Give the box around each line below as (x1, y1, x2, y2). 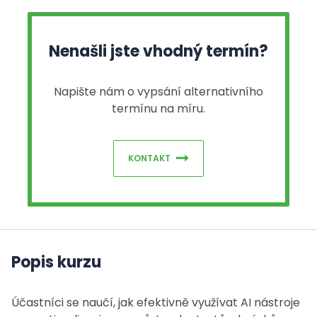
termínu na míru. (112, 100, 205, 117)
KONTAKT (128, 152, 171, 164)
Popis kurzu (11, 251, 101, 273)
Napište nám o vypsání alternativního (54, 83, 263, 100)
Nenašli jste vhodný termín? (49, 40, 268, 62)
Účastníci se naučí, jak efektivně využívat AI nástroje (11, 294, 300, 311)
